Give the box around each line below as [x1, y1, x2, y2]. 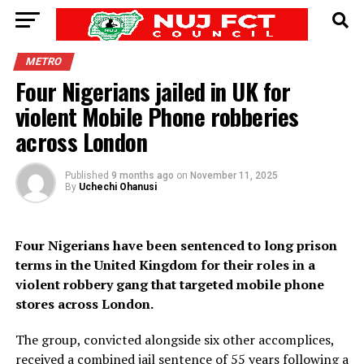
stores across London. [15, 295, 154, 313]
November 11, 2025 [189, 170, 278, 181]
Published [64, 170, 109, 181]
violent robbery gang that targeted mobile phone [15, 275, 324, 293]
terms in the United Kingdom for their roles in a [15, 256, 315, 274]
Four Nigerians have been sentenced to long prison [15, 236, 337, 254]
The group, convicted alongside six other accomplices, [15, 331, 334, 349]
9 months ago [110, 170, 174, 181]
